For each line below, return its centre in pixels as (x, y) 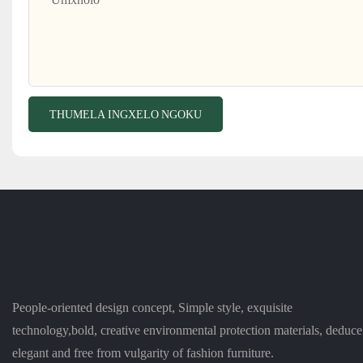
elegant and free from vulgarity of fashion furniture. (143, 352)
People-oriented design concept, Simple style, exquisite (152, 307)
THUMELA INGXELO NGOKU (126, 115)
